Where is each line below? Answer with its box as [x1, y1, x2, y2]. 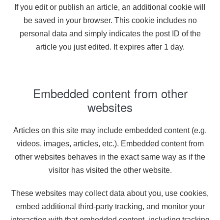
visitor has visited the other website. [48, 166, 172, 174]
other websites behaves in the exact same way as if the [15, 153, 205, 161]
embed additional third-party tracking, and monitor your [15, 202, 205, 211]
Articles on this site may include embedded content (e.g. [13, 126, 207, 135]
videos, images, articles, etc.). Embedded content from [16, 139, 204, 148]
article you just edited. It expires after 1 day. [35, 43, 185, 51]
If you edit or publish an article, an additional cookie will [14, 3, 206, 11]
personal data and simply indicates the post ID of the [19, 29, 201, 38]
